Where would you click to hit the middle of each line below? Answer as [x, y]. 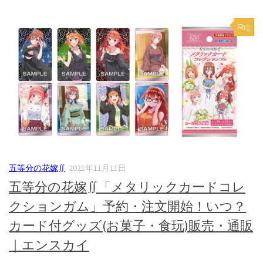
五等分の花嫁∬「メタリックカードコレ [127, 186]
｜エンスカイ [49, 245]
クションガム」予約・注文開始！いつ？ [127, 206]
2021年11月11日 [97, 168]
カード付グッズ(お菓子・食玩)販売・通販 [131, 225]
